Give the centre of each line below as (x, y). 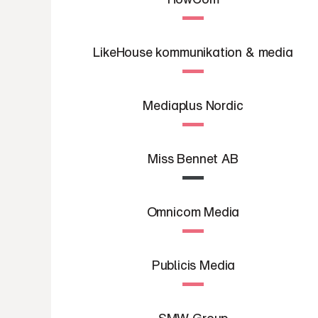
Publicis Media (193, 265)
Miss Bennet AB (193, 158)
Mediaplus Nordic (193, 105)
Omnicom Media (193, 212)
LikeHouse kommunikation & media (193, 52)
